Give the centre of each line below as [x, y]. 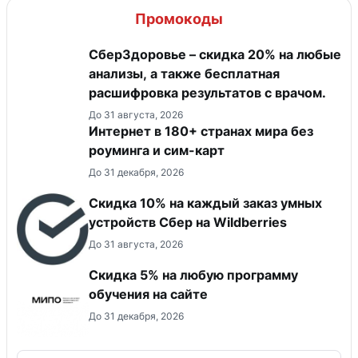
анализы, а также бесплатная [184, 74]
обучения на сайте [148, 294]
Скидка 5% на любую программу [193, 275]
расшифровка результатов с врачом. [207, 93]
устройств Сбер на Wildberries [188, 223]
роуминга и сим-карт [157, 151]
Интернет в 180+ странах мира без [201, 131]
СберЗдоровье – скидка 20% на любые [215, 55]
